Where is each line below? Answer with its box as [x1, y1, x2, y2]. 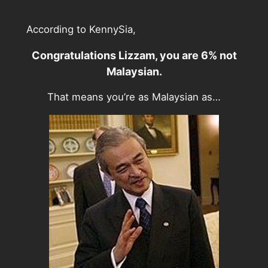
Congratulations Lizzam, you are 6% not [31, 48, 237, 62]
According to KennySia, [26, 23, 136, 35]
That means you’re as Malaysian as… [47, 91, 221, 103]
